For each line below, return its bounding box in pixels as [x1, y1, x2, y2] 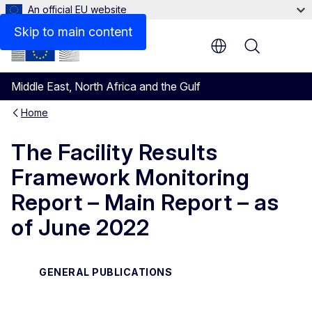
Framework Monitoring [11, 164, 249, 192]
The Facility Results [11, 139, 217, 166]
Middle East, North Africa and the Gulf [11, 79, 201, 93]
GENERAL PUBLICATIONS [39, 265, 172, 278]
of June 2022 [11, 214, 149, 242]
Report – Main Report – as [11, 189, 279, 217]
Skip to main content [14, 24, 132, 39]
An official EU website [28, 3, 127, 15]
